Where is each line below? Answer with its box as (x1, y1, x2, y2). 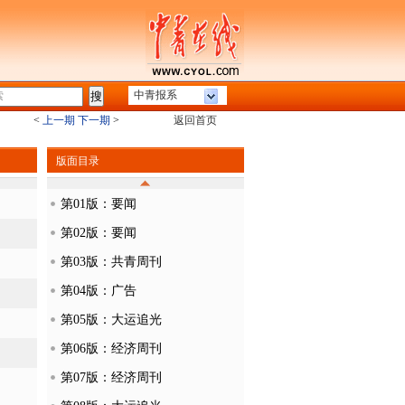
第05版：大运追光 (60, 313, 162, 326)
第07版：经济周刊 (60, 371, 162, 384)
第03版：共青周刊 (60, 255, 162, 268)
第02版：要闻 (60, 226, 137, 240)
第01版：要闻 (60, 197, 137, 211)
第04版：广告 (60, 284, 137, 297)
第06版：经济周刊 (60, 342, 162, 355)
